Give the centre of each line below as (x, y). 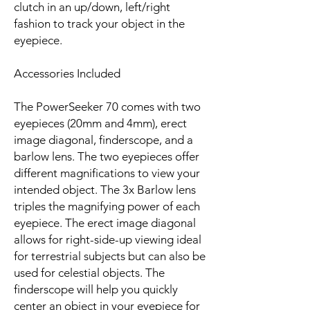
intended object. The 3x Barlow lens (105, 189)
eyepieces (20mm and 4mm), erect (100, 123)
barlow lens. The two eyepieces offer (107, 156)
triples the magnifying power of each (107, 206)
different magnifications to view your (107, 173)
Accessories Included (67, 73)
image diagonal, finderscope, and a (103, 139)
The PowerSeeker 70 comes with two (107, 106)
